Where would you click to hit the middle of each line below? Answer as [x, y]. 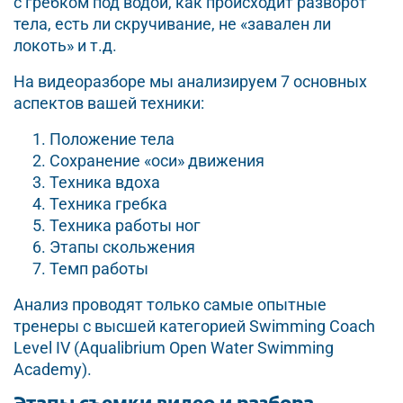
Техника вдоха [105, 182]
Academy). [53, 369]
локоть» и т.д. [65, 45]
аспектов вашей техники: [109, 103]
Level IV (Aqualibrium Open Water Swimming [174, 348]
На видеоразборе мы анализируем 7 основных [190, 81]
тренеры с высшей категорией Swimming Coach [194, 326]
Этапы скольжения [122, 247]
